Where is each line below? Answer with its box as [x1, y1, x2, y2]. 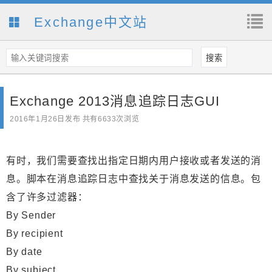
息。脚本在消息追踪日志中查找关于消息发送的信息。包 [6, 174, 261, 185]
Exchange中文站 [29, 15, 148, 30]
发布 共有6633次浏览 [65, 115, 140, 124]
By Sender [6, 210, 56, 221]
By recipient [6, 228, 63, 239]
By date [6, 246, 42, 257]
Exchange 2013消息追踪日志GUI [10, 93, 220, 109]
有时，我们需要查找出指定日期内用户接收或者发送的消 [6, 155, 261, 166]
